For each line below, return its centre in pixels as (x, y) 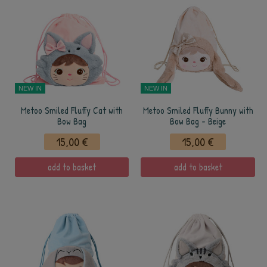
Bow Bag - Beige (198, 121)
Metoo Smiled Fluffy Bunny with (198, 111)
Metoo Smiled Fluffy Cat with (72, 111)
